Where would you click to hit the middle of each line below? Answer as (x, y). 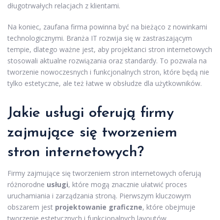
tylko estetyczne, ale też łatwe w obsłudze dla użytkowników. (105, 83)
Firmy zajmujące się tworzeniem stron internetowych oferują (104, 173)
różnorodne (27, 184)
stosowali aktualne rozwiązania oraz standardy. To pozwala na (107, 60)
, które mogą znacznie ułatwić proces (128, 184)
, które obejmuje (169, 207)
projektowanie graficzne (99, 207)
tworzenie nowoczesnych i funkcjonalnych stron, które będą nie (108, 72)
